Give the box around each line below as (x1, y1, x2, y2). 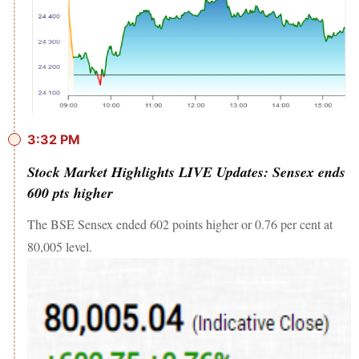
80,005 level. (27, 238, 96, 256)
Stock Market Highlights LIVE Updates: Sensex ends (27, 162, 345, 183)
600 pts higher (27, 183, 113, 204)
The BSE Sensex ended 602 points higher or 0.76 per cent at (27, 216, 333, 233)
